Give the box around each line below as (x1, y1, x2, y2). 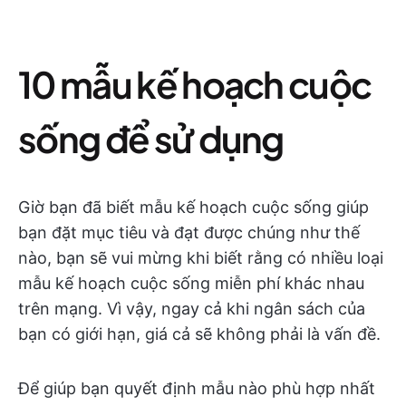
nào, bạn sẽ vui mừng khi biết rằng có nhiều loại (18, 247, 383, 267)
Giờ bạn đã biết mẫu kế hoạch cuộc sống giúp (18, 197, 369, 217)
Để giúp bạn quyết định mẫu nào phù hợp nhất (18, 378, 375, 398)
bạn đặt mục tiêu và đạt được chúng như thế (18, 222, 360, 242)
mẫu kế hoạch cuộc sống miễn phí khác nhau (18, 273, 364, 293)
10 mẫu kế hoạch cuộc (18, 60, 372, 107)
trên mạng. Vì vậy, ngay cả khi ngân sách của (18, 298, 365, 318)
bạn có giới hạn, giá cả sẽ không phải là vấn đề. (18, 324, 381, 343)
